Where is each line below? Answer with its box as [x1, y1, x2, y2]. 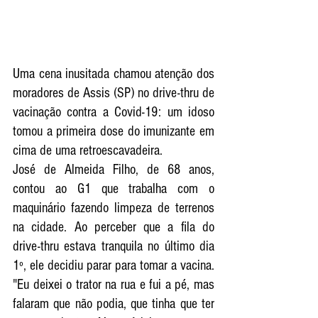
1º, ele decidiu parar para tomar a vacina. [13, 257, 214, 273]
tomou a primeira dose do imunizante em [13, 123, 214, 139]
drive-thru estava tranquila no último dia [13, 238, 214, 254]
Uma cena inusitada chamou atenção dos [13, 65, 214, 82]
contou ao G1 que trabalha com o [13, 180, 214, 197]
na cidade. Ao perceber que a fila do [13, 219, 214, 235]
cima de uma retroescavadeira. [13, 142, 163, 158]
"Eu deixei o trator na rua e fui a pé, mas [13, 276, 214, 292]
